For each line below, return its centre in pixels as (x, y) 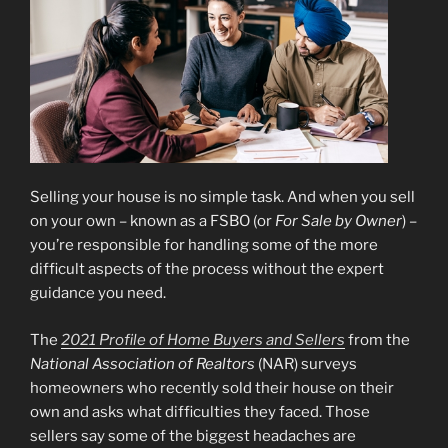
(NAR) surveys (306, 363)
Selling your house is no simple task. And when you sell (222, 197)
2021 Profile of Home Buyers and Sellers (203, 339)
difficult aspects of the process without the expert (207, 269)
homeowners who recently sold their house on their (212, 387)
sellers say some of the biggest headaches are (193, 435)
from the (377, 339)
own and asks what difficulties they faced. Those (200, 411)
